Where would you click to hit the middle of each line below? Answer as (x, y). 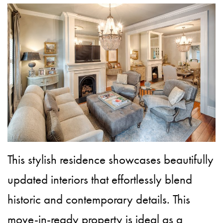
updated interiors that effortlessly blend (100, 180)
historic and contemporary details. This (99, 200)
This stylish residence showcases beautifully (111, 160)
